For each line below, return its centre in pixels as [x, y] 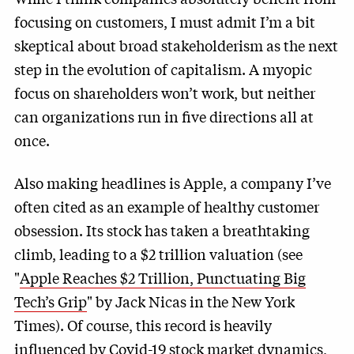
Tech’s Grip [51, 301]
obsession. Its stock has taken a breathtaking [162, 230]
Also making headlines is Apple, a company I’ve [173, 183]
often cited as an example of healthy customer [167, 206]
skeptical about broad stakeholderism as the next [176, 45]
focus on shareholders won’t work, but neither [165, 92]
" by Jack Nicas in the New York [191, 301]
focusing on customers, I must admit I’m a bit [165, 21]
